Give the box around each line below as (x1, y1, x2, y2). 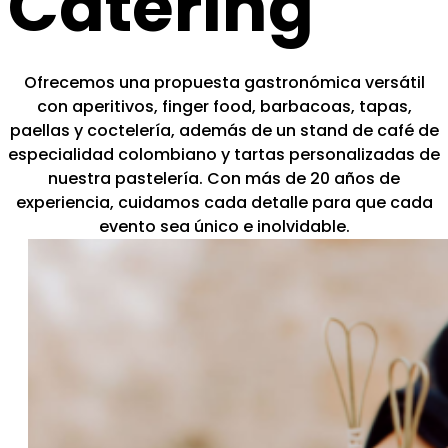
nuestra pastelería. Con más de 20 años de (48, 167, 400, 191)
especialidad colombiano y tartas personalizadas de (8, 143, 440, 167)
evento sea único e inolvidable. (98, 215, 350, 239)
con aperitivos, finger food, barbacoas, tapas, (36, 95, 412, 119)
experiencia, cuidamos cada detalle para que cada (15, 191, 433, 215)
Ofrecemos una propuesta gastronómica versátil (23, 71, 425, 95)
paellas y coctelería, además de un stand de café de (9, 119, 439, 143)
